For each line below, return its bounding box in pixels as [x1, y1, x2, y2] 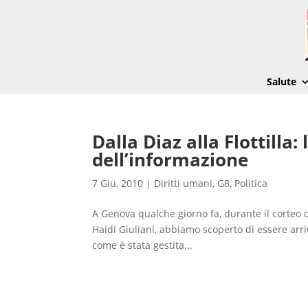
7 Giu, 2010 [92, 177, 144, 190]
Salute [266, 75, 296, 88]
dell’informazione [92, 147, 249, 172]
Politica [234, 177, 268, 190]
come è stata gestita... [92, 239, 193, 252]
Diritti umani [154, 177, 213, 190]
